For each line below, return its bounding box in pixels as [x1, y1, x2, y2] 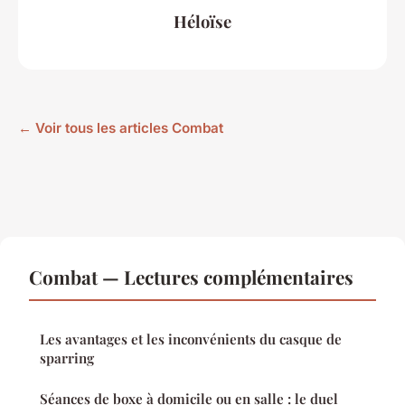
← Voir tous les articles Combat [18, 119, 223, 137]
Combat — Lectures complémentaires [29, 264, 353, 290]
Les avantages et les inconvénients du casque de [40, 330, 342, 349]
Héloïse [174, 9, 231, 33]
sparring [40, 349, 94, 368]
